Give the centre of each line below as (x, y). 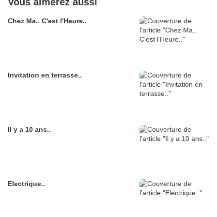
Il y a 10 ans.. (29, 129)
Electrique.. (26, 183)
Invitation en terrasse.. (45, 75)
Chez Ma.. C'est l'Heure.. (47, 21)
